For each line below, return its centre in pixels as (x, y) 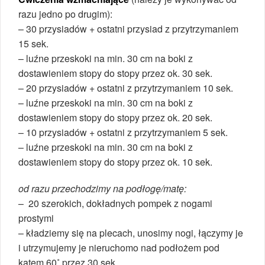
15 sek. (33, 43)
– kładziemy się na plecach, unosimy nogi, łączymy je (131, 232)
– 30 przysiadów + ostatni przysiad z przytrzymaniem (128, 28)
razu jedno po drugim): (65, 14)
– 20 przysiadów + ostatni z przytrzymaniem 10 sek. (126, 88)
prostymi (36, 218)
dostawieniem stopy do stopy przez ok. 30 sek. (115, 73)
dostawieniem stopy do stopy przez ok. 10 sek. (115, 161)
